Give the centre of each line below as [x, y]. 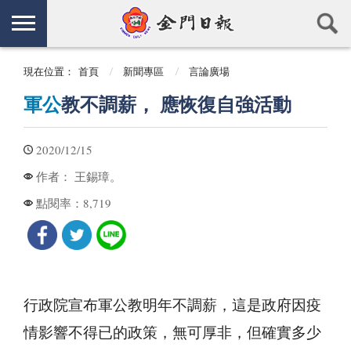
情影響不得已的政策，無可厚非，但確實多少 [172, 333]
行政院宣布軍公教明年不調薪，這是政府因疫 [172, 306]
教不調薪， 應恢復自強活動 [176, 105]
